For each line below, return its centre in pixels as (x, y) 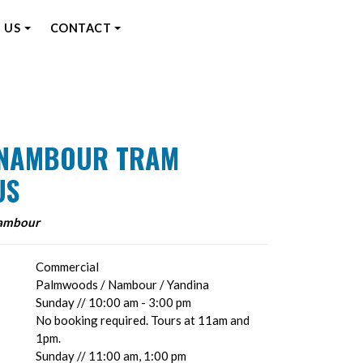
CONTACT (81, 28)
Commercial (68, 267)
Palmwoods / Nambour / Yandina (123, 284)
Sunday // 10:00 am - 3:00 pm (114, 302)
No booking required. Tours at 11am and (143, 320)
